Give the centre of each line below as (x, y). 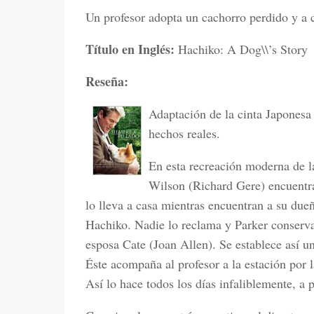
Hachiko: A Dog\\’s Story (243, 49)
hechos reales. (184, 133)
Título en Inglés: (132, 49)
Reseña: (107, 81)
